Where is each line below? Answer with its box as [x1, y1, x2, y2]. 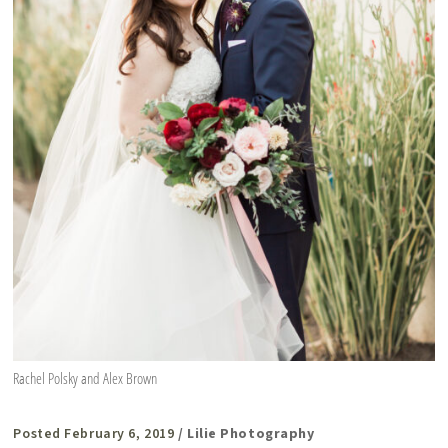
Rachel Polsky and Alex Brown [13, 368, 158, 389]
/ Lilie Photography [177, 424, 315, 445]
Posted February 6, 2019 [13, 424, 175, 445]
